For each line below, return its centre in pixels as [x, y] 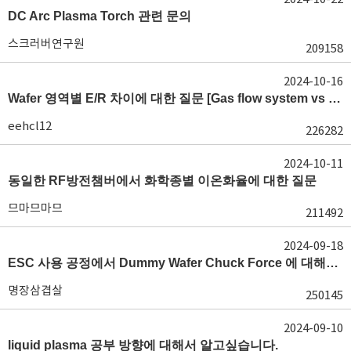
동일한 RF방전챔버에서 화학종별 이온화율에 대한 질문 [162, 180]
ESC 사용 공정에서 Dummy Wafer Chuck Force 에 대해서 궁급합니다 [332, 262]
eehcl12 [30, 125]
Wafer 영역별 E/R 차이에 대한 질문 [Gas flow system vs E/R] [335, 98]
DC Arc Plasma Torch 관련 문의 [100, 16]
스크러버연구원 [46, 43]
